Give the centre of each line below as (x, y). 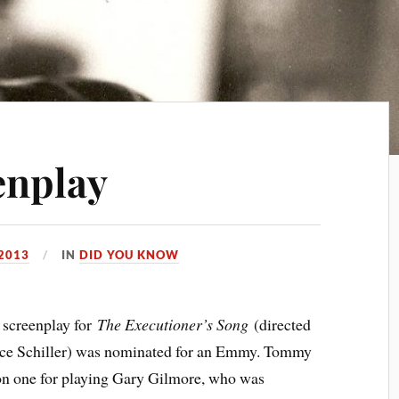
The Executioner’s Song (173, 324)
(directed (280, 324)
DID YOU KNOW (130, 255)
